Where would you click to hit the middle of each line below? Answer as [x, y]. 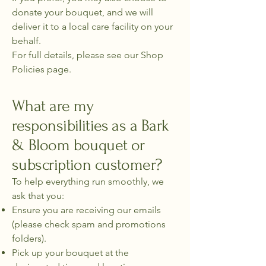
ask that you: [38, 196]
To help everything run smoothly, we [88, 181]
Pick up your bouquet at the [70, 253]
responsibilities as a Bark [91, 126]
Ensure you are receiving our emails [86, 210]
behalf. [26, 41]
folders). [29, 238]
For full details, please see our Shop [88, 55]
